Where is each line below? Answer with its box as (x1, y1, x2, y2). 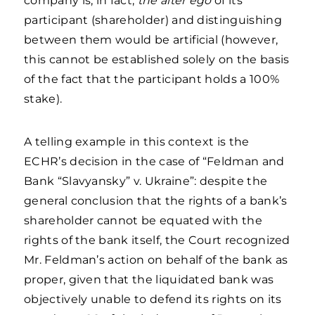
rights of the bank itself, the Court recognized (24, 233, 290, 247)
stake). (24, 92, 63, 105)
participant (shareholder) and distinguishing (24, 13, 282, 27)
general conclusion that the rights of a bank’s (24, 194, 288, 207)
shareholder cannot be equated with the (24, 214, 262, 227)
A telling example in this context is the (24, 135, 250, 148)
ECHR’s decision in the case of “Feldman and (24, 155, 285, 168)
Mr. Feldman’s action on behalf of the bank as (24, 253, 288, 266)
